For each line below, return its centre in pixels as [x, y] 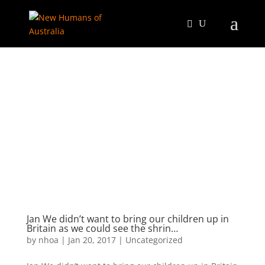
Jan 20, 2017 [92, 240]
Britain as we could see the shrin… [102, 228]
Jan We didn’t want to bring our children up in [127, 219]
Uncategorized [154, 240]
